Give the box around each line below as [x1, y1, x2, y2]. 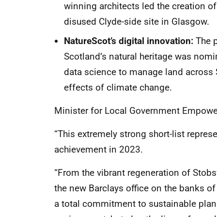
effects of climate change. [64, 82, 174, 93]
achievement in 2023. [54, 144, 143, 155]
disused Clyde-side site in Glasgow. [64, 16, 209, 27]
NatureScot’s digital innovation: [64, 35, 193, 46]
